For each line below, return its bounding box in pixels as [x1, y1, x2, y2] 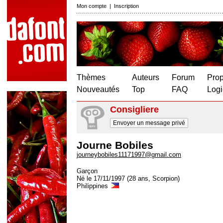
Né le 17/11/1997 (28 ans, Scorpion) [77, 175, 180, 182]
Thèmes [77, 73, 106, 82]
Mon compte [77, 3, 107, 9]
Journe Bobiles [77, 139, 153, 151]
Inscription [114, 3, 139, 9]
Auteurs [132, 73, 159, 82]
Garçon [77, 167, 98, 175]
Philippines [77, 182, 108, 190]
